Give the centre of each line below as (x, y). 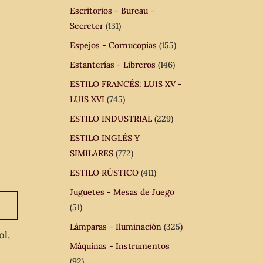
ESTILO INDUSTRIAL (111, 119)
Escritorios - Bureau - (112, 11)
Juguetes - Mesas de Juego (122, 192)
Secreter (87, 26)
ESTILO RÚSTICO (104, 173)
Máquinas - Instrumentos (120, 246)
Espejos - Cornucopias (114, 45)
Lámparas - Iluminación (116, 227)
